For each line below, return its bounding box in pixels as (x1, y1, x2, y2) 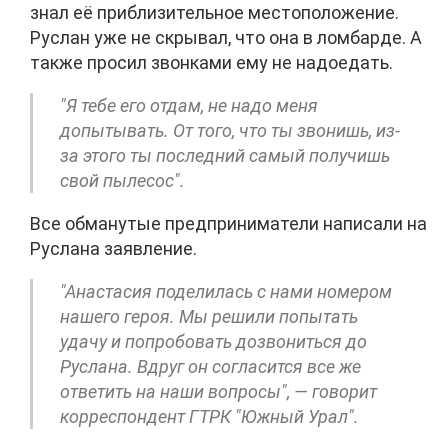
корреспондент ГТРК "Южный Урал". (60, 405, 359, 427)
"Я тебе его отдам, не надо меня (60, 94, 318, 116)
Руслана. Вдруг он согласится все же (60, 355, 361, 377)
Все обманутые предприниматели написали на (30, 212, 427, 234)
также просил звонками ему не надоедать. (30, 51, 393, 73)
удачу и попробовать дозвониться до (60, 330, 367, 352)
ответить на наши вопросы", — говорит (60, 380, 377, 402)
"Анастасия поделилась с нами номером (60, 280, 392, 302)
